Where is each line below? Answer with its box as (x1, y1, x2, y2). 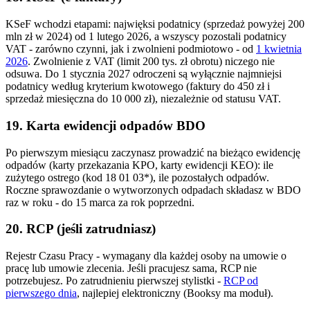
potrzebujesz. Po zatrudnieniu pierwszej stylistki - (6, 275, 224, 287)
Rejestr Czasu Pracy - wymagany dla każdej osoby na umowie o (6, 250, 286, 262)
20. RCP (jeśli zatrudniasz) (6, 221, 156, 237)
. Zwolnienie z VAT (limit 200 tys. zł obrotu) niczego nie (28, 55, 275, 68)
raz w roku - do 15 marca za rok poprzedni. (6, 196, 194, 208)
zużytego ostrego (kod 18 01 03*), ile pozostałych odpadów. (6, 171, 269, 183)
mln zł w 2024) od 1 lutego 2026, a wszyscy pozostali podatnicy (6, 30, 286, 43)
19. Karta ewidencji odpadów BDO (6, 118, 206, 133)
